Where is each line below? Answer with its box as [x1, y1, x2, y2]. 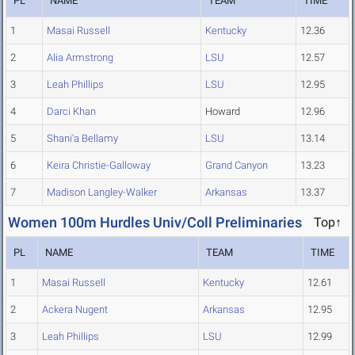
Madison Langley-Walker [47, 186, 157, 199]
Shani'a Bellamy [47, 132, 118, 145]
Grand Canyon [205, 159, 268, 172]
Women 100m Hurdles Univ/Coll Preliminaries [8, 214, 302, 231]
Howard [205, 105, 240, 118]
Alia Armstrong [47, 52, 113, 64]
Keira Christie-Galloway [47, 159, 151, 172]
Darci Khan [47, 105, 96, 118]
